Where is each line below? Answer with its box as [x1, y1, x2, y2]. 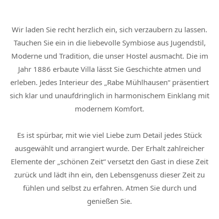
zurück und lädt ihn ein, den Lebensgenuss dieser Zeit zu [14, 170, 205, 179]
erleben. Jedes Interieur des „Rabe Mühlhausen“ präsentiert [10, 77, 209, 87]
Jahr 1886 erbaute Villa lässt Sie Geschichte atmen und [18, 64, 201, 74]
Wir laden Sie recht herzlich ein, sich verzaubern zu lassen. [12, 24, 207, 34]
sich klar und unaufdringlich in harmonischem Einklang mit [10, 90, 209, 100]
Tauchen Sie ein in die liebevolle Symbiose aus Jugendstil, [13, 38, 206, 47]
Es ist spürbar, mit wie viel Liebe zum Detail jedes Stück [17, 130, 202, 140]
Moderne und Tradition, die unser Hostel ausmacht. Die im [11, 51, 208, 61]
